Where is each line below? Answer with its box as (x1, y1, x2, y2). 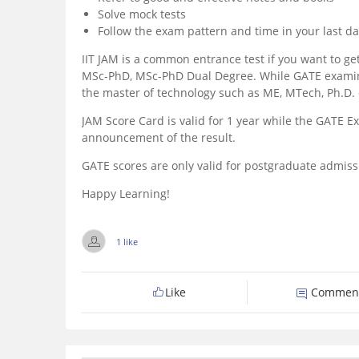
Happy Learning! (82, 186, 170, 202)
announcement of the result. (82, 130, 236, 146)
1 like (116, 236, 138, 248)
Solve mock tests (98, 6, 186, 22)
